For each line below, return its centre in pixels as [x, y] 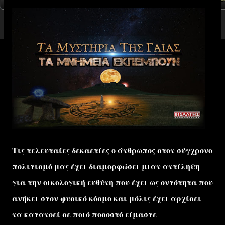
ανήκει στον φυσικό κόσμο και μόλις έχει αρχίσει [107, 198]
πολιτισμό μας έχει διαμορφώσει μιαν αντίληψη [106, 166]
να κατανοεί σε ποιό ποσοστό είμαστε [84, 214]
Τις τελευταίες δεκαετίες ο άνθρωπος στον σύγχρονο [112, 150]
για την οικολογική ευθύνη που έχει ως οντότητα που [113, 182]
